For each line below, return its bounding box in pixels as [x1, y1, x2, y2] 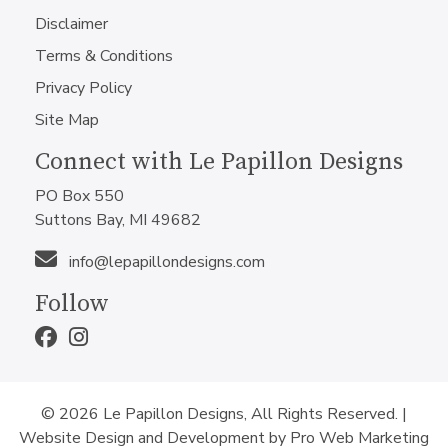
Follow [35, 289, 109, 320]
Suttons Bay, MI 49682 [35, 209, 201, 232]
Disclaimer [35, 13, 108, 36]
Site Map [35, 109, 99, 132]
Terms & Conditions [35, 45, 173, 68]
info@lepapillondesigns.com [65, 251, 265, 274]
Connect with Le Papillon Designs [35, 147, 403, 178]
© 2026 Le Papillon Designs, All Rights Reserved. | [41, 403, 407, 426]
